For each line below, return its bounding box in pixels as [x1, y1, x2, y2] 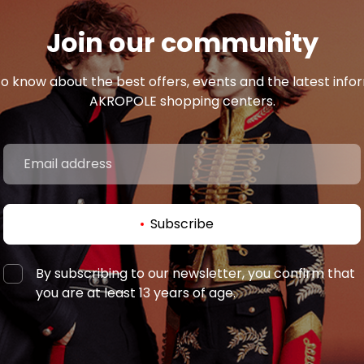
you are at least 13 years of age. [36, 284, 236, 302]
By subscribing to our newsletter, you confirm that [36, 264, 355, 283]
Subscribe [150, 214, 214, 233]
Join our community [45, 24, 318, 61]
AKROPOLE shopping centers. [89, 92, 275, 110]
